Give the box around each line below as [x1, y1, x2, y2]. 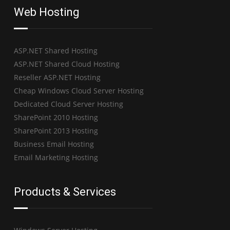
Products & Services [13, 185, 116, 198]
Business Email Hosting [13, 139, 94, 149]
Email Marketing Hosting [13, 152, 98, 162]
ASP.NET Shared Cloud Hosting [13, 59, 120, 69]
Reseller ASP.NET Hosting [13, 72, 101, 82]
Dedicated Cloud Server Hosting [13, 99, 123, 109]
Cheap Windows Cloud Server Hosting [13, 85, 144, 95]
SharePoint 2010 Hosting [13, 112, 98, 122]
